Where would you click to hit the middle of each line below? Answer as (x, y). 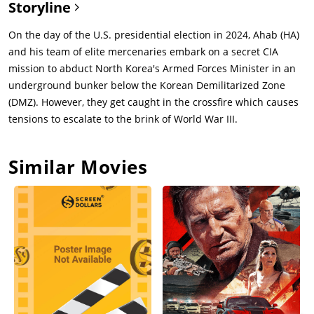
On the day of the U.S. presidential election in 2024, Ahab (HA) (154, 34)
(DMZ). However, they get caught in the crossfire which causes (153, 102)
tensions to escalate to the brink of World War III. (123, 118)
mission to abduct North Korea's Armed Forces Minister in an (152, 68)
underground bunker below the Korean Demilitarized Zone (147, 85)
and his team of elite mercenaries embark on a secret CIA (143, 51)
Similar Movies (78, 166)
